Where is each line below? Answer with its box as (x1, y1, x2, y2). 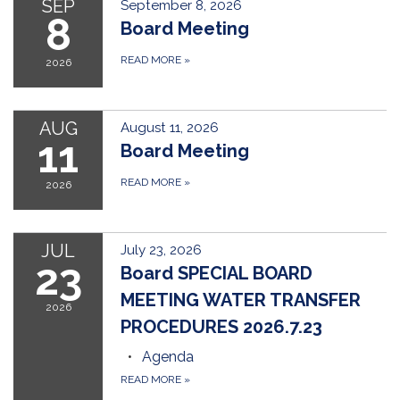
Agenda (142, 348, 194, 366)
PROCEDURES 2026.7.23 (121, 316, 322, 338)
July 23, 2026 (121, 242, 202, 259)
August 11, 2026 (121, 120, 219, 137)
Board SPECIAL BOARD (121, 262, 312, 285)
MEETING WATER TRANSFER (121, 289, 361, 312)
